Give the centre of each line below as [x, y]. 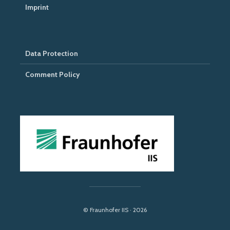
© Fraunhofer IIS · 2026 [115, 210]
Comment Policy [53, 74]
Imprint [37, 7]
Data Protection [52, 53]
